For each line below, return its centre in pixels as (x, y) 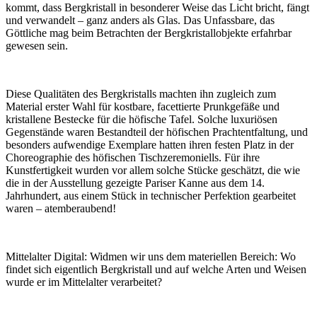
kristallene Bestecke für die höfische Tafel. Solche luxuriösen (142, 120)
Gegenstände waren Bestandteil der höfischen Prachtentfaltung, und (157, 132)
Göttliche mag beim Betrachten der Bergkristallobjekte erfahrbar (149, 33)
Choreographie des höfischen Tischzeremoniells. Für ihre (133, 158)
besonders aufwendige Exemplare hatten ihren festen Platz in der (150, 145)
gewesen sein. (37, 46)
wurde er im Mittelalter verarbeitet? (84, 282)
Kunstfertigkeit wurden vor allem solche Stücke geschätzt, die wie (153, 171)
